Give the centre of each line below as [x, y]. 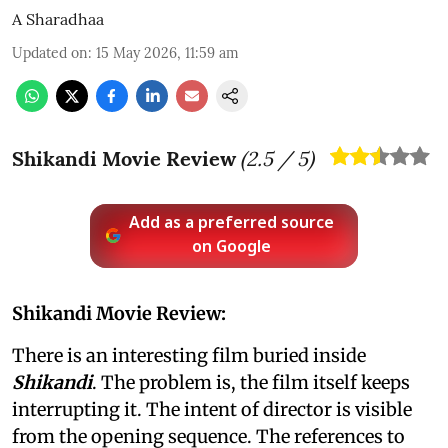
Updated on [50, 52]
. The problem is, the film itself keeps [251, 382]
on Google [232, 247]
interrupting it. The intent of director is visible [212, 409]
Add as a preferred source [232, 223]
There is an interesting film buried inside [189, 355]
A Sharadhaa [58, 18]
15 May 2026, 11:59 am [167, 52]
